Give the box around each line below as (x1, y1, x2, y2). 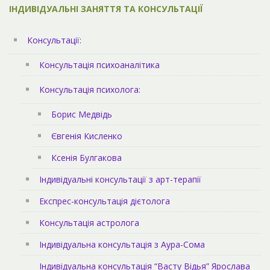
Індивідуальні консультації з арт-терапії (39, 173, 201, 185)
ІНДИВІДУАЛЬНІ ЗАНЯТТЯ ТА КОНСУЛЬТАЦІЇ (9, 2, 203, 14)
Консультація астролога (39, 216, 139, 228)
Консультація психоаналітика (39, 58, 160, 71)
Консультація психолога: (39, 83, 140, 95)
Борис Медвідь (51, 108, 112, 120)
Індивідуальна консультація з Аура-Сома (39, 238, 205, 250)
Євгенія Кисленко (51, 130, 122, 142)
